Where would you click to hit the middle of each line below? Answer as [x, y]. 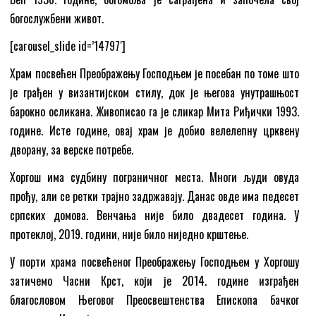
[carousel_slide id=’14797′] [68, 45]
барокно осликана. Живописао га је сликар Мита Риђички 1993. [154, 111]
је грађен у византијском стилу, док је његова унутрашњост [154, 92]
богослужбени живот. [57, 18]
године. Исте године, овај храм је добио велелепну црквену [154, 130]
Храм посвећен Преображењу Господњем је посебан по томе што [154, 73]
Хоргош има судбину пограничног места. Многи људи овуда [154, 177]
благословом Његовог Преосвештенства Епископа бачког [154, 299]
